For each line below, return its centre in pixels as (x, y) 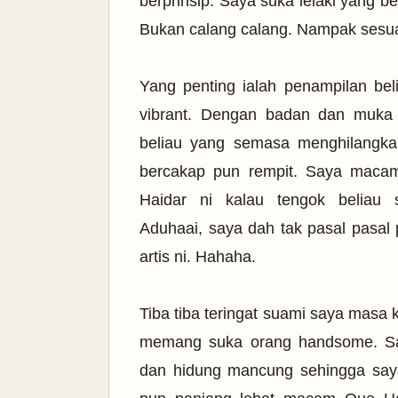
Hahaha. (228, 257)
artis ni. (167, 257)
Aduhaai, (174, 228)
